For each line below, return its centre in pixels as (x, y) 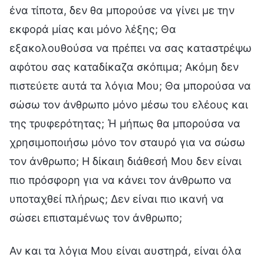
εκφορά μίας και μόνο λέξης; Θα (93, 29)
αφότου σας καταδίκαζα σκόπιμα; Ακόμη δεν (124, 67)
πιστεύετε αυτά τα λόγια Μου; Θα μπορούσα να (130, 85)
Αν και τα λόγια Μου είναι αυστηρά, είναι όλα (126, 250)
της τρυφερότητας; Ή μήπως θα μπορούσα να (125, 123)
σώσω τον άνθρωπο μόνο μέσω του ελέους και (129, 104)
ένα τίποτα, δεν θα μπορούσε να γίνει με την (122, 10)
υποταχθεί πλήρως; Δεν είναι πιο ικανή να (117, 199)
